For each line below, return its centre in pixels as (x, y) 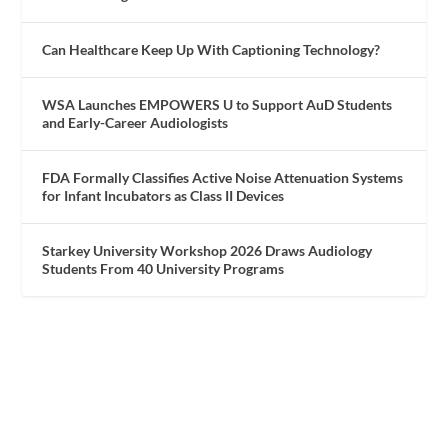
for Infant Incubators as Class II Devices (163, 196)
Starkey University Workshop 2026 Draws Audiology (207, 251)
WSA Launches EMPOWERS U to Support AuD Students (217, 105)
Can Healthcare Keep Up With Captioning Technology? (211, 50)
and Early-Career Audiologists (135, 123)
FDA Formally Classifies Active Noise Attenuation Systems (223, 178)
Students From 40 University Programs (163, 269)
